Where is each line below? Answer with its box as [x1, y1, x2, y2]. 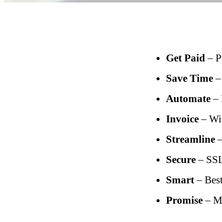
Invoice [166, 113, 199, 125]
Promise [166, 194, 203, 206]
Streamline [166, 133, 216, 145]
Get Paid [166, 52, 206, 64]
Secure [166, 154, 196, 166]
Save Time [166, 72, 214, 84]
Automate [166, 93, 211, 105]
